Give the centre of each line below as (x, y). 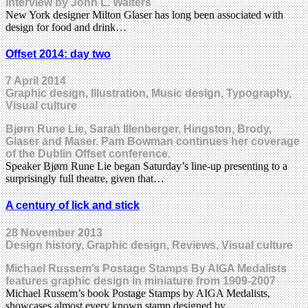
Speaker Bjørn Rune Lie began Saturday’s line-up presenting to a (146, 166)
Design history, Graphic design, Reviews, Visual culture (149, 245)
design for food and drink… (66, 27)
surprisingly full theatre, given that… (85, 179)
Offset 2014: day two (58, 54)
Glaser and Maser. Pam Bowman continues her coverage (153, 142)
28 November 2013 (54, 232)
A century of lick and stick (73, 206)
